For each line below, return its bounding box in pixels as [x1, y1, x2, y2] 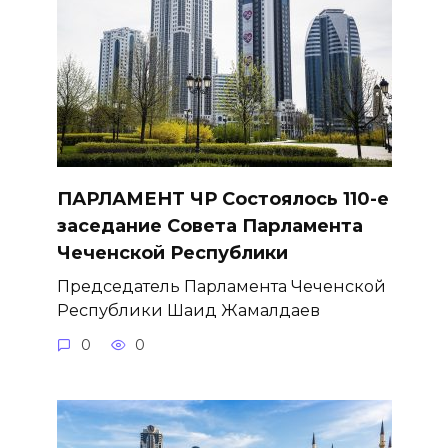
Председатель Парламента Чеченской [56, 275, 386, 296]
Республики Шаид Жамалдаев [56, 299, 320, 320]
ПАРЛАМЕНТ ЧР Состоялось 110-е [56, 187, 389, 210]
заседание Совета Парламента [56, 214, 363, 237]
